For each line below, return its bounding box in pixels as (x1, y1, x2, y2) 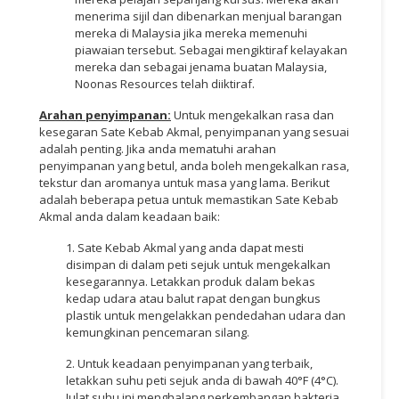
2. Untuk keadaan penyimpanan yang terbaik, (66, 354, 313, 371)
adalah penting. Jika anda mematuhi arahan (39, 140, 276, 157)
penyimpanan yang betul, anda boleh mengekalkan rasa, (39, 157, 349, 174)
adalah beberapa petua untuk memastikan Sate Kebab (39, 191, 338, 208)
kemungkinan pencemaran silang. (66, 323, 249, 340)
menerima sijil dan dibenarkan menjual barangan (75, 7, 342, 24)
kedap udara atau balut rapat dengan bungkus (66, 289, 321, 306)
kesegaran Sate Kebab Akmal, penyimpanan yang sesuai (39, 123, 349, 140)
